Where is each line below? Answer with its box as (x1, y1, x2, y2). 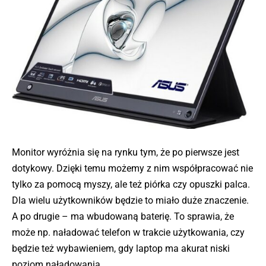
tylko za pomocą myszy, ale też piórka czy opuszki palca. (12, 178, 250, 190)
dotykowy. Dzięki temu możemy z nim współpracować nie (12, 162, 253, 174)
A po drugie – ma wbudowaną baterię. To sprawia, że (12, 210, 234, 222)
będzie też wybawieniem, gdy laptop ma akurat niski (12, 242, 230, 254)
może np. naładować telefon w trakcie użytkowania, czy (12, 226, 245, 238)
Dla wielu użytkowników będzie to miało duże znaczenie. (12, 194, 249, 206)
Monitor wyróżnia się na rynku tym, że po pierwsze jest (12, 146, 239, 158)
